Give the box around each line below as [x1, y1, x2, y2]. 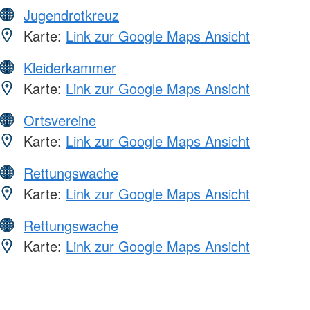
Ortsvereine [24, 109, 96, 130]
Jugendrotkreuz [24, 4, 119, 25]
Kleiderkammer [24, 57, 116, 77]
